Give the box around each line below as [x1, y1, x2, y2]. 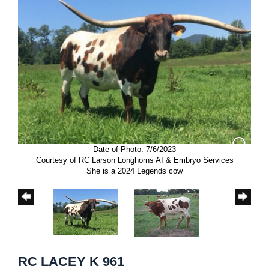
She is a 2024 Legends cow [86, 166, 183, 175]
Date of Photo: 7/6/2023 [93, 144, 176, 154]
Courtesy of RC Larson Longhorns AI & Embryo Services [35, 155, 234, 165]
